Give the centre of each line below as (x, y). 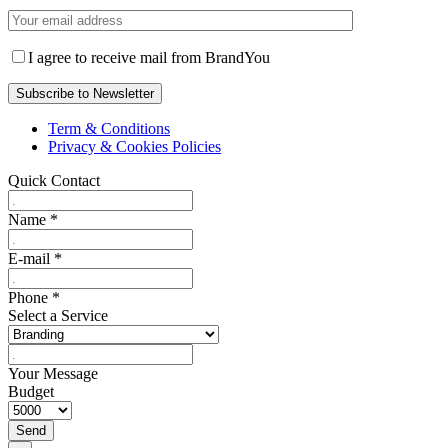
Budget (31, 391)
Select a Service (58, 315)
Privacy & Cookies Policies (134, 146)
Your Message (53, 373)
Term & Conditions (109, 128)
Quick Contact (54, 180)
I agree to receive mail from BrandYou (149, 57)
